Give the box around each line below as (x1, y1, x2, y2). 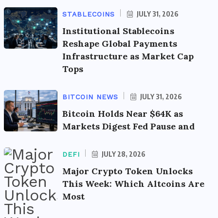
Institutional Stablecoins (62, 25, 174, 36)
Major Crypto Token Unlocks (62, 165, 193, 177)
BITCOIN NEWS (62, 92, 118, 101)
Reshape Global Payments (62, 37, 177, 49)
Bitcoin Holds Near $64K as (62, 108, 183, 119)
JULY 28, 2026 (100, 149, 145, 158)
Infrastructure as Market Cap (62, 50, 194, 62)
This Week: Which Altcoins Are (62, 178, 204, 189)
